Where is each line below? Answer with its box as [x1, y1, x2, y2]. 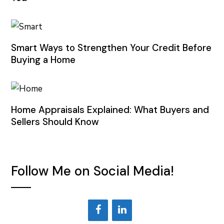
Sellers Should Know [11, 115, 99, 128]
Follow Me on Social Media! [11, 162, 174, 179]
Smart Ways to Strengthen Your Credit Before [11, 41, 212, 54]
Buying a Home [11, 53, 76, 66]
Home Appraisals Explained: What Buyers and [11, 103, 209, 116]
